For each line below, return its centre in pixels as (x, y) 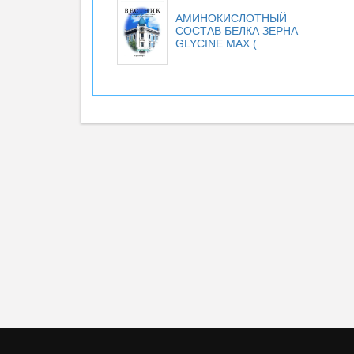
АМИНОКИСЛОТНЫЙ (231, 18)
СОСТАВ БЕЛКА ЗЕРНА (237, 31)
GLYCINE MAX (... (221, 43)
